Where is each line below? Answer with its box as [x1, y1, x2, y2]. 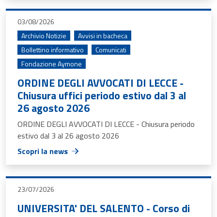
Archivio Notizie [21, 31, 66, 41]
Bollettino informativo [21, 45, 84, 55]
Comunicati [95, 45, 126, 55]
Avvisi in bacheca [78, 31, 127, 41]
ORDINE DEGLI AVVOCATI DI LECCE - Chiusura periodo [17, 118, 195, 130]
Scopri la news [17, 145, 68, 157]
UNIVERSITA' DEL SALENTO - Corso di [17, 200, 190, 216]
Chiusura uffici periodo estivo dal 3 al [17, 87, 186, 103]
